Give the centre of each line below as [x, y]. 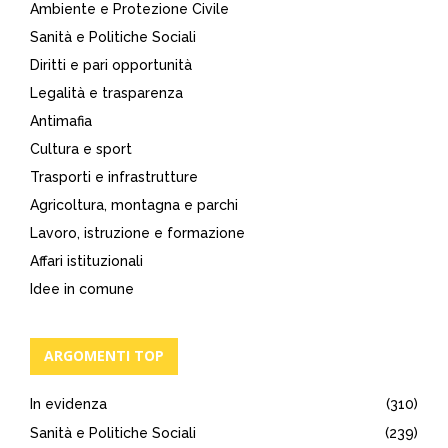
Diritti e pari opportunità [111, 64]
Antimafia [61, 120]
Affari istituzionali [86, 260]
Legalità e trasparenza [106, 92]
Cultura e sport [81, 148]
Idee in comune [82, 288]
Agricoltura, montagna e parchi [134, 204]
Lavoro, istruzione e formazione [137, 232]
